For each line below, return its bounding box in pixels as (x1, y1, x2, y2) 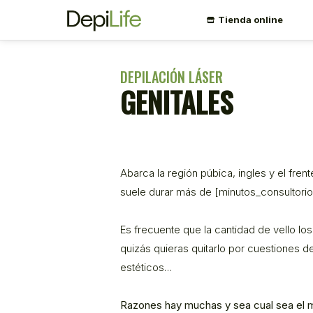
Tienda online (218, 14, 283, 25)
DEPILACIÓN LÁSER (120, 66, 223, 87)
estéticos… (120, 261, 172, 274)
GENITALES (120, 81, 233, 123)
